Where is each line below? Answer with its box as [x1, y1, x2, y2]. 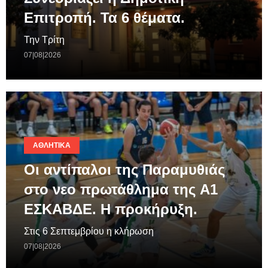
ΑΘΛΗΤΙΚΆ [33, 141, 71, 150]
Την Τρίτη [24, 34, 65, 45]
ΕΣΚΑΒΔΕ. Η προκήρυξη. [24, 200, 197, 217]
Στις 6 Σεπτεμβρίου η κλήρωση [24, 226, 154, 236]
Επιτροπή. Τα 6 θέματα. [24, 9, 185, 26]
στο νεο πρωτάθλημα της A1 [24, 181, 218, 197]
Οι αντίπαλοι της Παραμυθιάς [24, 161, 225, 178]
